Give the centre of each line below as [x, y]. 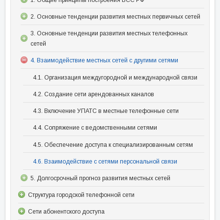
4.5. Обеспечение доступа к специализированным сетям [113, 145]
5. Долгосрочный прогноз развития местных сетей [100, 178]
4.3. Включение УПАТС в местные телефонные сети [106, 111]
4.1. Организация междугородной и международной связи [115, 77]
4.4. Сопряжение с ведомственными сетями [95, 128]
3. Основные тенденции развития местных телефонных [109, 34]
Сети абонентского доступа [66, 212]
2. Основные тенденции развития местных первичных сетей [115, 17]
